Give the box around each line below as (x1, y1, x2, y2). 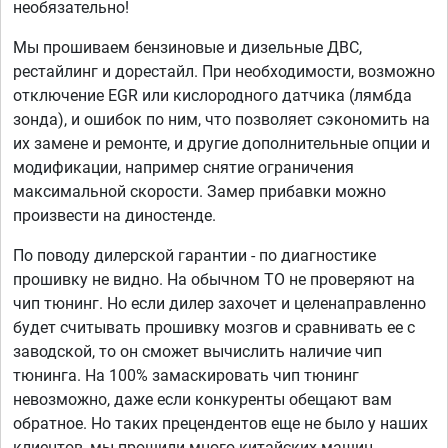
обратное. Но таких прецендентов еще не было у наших (13, 414, 428, 434)
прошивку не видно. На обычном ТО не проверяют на (13, 270, 415, 290)
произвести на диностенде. (13, 206, 216, 226)
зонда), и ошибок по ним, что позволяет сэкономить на (13, 110, 430, 130)
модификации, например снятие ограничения (13, 158, 354, 178)
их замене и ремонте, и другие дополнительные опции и (13, 134, 430, 154)
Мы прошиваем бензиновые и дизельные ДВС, (13, 38, 362, 58)
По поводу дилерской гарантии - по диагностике (13, 246, 376, 266)
